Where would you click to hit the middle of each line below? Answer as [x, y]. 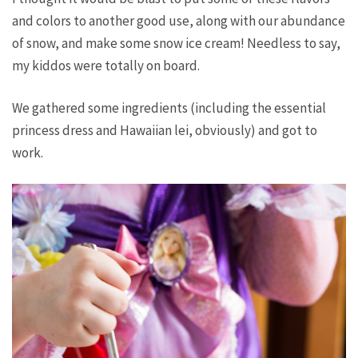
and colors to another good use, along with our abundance [179, 21]
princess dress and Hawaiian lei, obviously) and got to [165, 130]
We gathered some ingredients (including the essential [169, 108]
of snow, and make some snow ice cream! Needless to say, [176, 43]
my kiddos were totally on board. [106, 66]
